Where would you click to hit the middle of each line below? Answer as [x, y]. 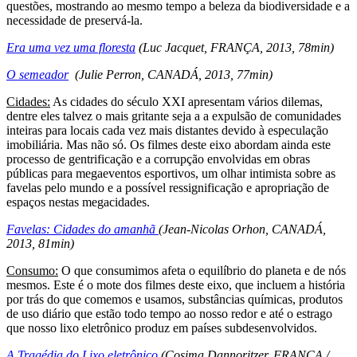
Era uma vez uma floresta [71, 47]
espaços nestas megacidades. [78, 202]
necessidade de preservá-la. [75, 20]
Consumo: [32, 270]
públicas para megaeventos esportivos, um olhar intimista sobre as [171, 173]
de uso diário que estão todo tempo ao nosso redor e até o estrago [169, 313]
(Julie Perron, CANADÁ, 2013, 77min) [171, 74]
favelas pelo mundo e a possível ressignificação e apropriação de [168, 187]
